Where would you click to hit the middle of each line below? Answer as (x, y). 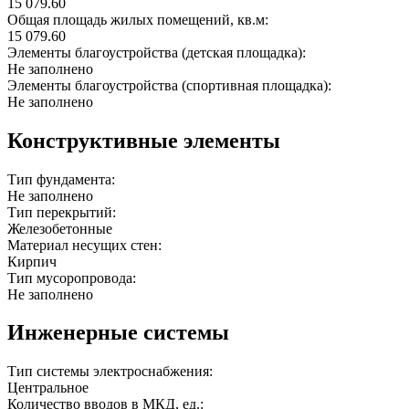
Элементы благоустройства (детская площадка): (158, 52)
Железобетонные (60, 228)
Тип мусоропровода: (73, 278)
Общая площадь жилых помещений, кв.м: (140, 19)
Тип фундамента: (63, 179)
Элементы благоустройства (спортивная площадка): (171, 85)
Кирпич (32, 261)
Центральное (48, 388)
